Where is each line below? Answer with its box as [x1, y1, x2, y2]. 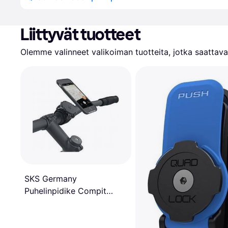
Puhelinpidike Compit [24, 186, 106, 196]
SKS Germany [24, 174, 77, 184]
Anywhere [24, 198, 63, 209]
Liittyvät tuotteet [20, 25, 140, 44]
